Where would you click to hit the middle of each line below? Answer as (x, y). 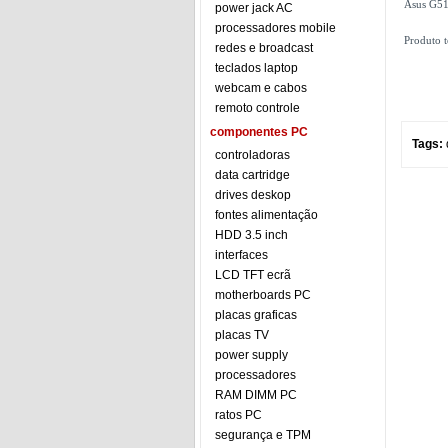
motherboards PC (263, 295)
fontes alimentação (266, 215)
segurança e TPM (263, 435)
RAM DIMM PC (256, 395)
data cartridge (252, 175)
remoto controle (257, 108)
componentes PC (259, 132)
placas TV (242, 335)
